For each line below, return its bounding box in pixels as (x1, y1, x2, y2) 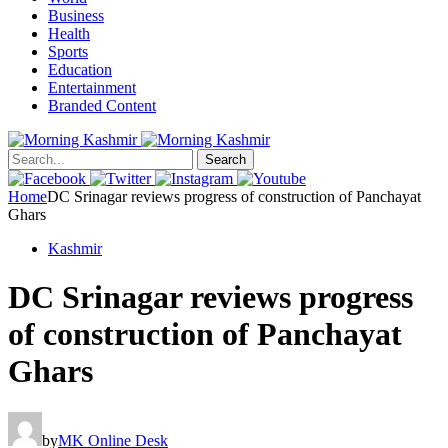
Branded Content (48, 97, 156, 114)
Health (48, 25, 90, 42)
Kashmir (48, 240, 102, 257)
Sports (48, 43, 88, 60)
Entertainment (48, 79, 136, 96)
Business (48, 7, 104, 24)
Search (205, 152, 246, 167)
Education (48, 61, 112, 78)
